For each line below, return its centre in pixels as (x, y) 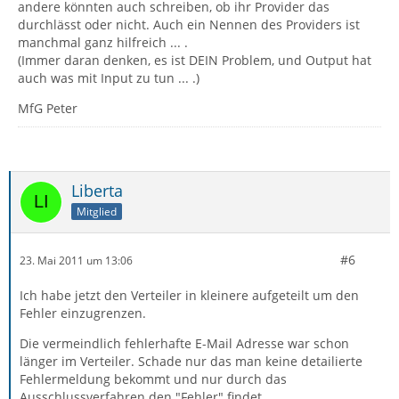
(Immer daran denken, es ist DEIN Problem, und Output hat (195, 60)
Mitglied (97, 211)
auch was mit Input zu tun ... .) (109, 78)
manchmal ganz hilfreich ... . (103, 42)
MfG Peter (48, 108)
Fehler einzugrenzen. (83, 313)
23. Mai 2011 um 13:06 (76, 260)
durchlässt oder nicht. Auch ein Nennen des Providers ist (189, 24)
